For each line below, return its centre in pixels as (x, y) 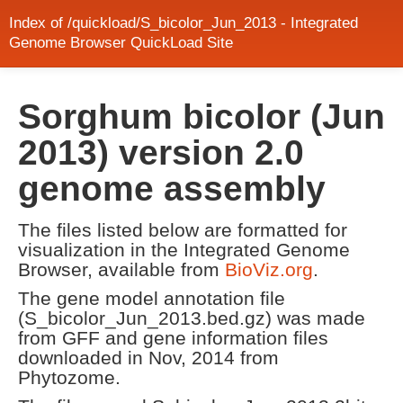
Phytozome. (69, 377)
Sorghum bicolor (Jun (201, 116)
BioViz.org (269, 269)
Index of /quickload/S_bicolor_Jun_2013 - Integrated (184, 23)
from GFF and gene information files (173, 338)
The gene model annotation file (152, 298)
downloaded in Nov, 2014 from (148, 358)
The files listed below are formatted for (183, 230)
